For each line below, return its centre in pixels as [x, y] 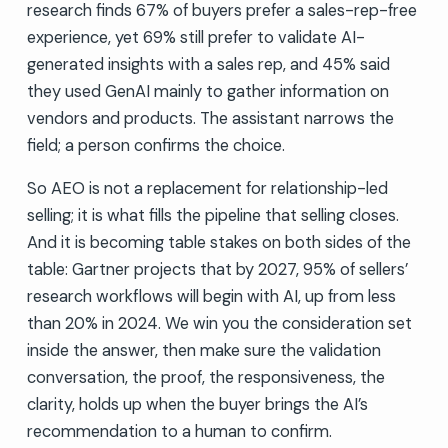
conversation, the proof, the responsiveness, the [205, 377]
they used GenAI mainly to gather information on [207, 91]
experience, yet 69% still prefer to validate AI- [195, 37]
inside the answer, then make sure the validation [203, 350]
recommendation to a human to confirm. [179, 431]
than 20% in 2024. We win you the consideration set [219, 323]
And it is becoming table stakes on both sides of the [218, 242]
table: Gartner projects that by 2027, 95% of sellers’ [217, 269]
